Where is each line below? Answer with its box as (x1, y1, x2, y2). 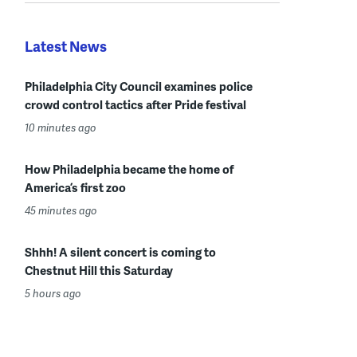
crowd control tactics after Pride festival (25, 95, 246, 113)
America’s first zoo (25, 178, 126, 196)
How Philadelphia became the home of (25, 159, 233, 178)
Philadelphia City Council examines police (25, 76, 253, 95)
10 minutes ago (25, 120, 96, 135)
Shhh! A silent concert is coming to (25, 242, 216, 261)
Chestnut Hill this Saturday (25, 261, 173, 279)
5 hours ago (25, 285, 81, 300)
